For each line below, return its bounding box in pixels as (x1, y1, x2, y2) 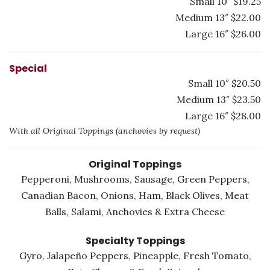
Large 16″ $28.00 (185, 110, 261, 122)
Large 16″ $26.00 (185, 28, 261, 40)
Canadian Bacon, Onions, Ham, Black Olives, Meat (21, 189, 249, 201)
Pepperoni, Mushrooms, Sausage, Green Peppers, (20, 173, 250, 185)
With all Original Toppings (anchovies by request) (9, 125, 200, 136)
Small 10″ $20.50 (188, 77, 261, 89)
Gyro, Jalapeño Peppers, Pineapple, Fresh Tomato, (19, 250, 251, 262)
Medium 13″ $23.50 (177, 93, 261, 105)
